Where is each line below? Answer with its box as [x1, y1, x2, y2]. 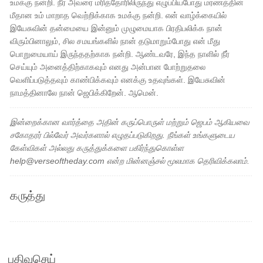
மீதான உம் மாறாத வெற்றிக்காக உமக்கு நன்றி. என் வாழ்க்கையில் [10, 11, 227, 20]
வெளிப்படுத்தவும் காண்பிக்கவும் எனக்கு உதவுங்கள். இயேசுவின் [10, 75, 226, 85]
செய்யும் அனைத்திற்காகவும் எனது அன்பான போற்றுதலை [10, 62, 206, 72]
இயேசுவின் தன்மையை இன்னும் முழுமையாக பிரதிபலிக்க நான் [10, 23, 223, 33]
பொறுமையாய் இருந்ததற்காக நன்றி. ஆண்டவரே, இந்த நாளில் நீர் [10, 49, 230, 59]
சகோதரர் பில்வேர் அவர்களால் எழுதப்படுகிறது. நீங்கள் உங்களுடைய [10, 130, 235, 140]
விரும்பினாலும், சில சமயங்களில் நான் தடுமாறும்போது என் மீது [10, 36, 221, 46]
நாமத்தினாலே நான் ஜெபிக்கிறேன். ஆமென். [10, 88, 159, 97]
